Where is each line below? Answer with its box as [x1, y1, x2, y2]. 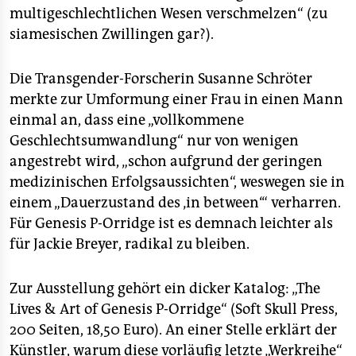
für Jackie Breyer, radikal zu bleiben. [10, 235, 250, 253]
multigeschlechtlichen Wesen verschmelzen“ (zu [10, 5, 327, 22]
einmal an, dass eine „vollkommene [10, 111, 244, 129]
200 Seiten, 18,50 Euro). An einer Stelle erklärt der [10, 321, 337, 339]
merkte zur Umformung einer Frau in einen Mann [10, 91, 343, 108]
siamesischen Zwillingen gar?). [10, 25, 214, 43]
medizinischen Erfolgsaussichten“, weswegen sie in [10, 173, 345, 191]
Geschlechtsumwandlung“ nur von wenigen [10, 132, 299, 149]
